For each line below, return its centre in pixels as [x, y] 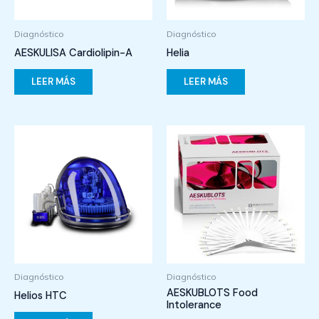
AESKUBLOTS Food [212, 293]
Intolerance [194, 305]
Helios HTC [41, 296]
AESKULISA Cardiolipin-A [73, 53]
